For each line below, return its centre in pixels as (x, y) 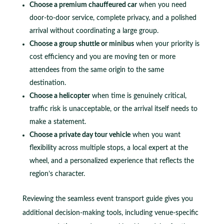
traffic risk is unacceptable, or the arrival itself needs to (113, 109)
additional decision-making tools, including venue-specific (110, 213)
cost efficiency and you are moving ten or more (102, 57)
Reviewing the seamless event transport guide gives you (107, 199)
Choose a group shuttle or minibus (81, 44)
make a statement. (57, 122)
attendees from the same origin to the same (96, 70)
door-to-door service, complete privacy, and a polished (113, 18)
